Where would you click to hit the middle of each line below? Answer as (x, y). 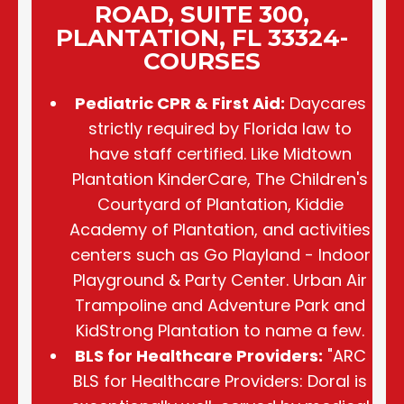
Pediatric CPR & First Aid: (179, 103)
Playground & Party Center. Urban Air (220, 280)
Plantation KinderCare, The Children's (220, 179)
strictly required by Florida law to (220, 128)
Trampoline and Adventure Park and (220, 305)
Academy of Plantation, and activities (220, 229)
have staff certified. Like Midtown (220, 153)
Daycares (325, 103)
